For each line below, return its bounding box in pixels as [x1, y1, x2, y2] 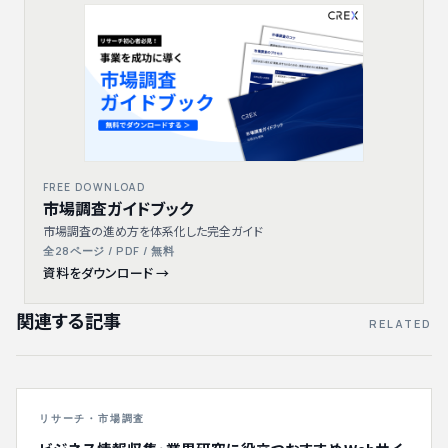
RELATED [369, 316, 432, 332]
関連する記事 [16, 307, 122, 334]
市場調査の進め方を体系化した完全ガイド [43, 222, 263, 240]
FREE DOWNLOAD [43, 180, 146, 195]
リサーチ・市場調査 [39, 411, 146, 426]
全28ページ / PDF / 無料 [43, 243, 175, 259]
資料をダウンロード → [43, 263, 169, 283]
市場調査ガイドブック [43, 196, 193, 221]
